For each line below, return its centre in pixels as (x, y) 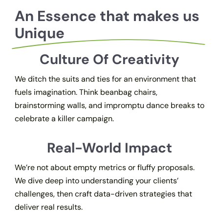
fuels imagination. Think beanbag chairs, (86, 92)
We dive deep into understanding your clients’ (96, 181)
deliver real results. (48, 207)
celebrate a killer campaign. (64, 119)
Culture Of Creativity (109, 60)
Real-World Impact (109, 148)
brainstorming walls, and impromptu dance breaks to (109, 106)
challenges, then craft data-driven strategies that (103, 194)
